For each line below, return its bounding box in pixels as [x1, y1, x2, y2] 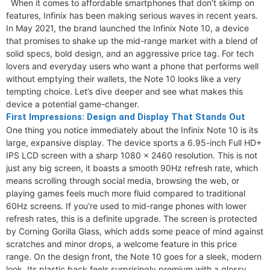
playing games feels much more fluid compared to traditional [6, 188, 245, 198]
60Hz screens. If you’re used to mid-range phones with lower [6, 201, 246, 211]
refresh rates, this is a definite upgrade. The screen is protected [6, 213, 257, 224]
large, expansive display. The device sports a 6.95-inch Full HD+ [6, 137, 262, 148]
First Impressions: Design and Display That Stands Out [6, 111, 245, 122]
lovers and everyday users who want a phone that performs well [6, 61, 259, 71]
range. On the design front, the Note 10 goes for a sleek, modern [6, 251, 262, 262]
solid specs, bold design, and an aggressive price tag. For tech [6, 48, 254, 58]
